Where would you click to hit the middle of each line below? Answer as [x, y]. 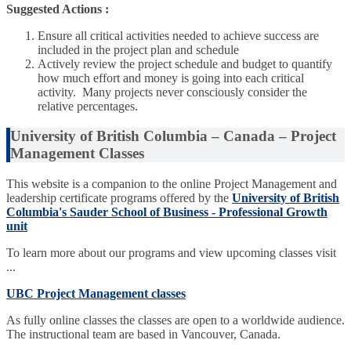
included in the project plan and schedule [138, 49]
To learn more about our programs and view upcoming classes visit [171, 253]
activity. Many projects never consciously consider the [172, 92]
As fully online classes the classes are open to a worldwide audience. [175, 320]
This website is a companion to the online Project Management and [172, 184]
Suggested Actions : [58, 9]
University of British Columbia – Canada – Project [173, 136]
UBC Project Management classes [96, 294]
